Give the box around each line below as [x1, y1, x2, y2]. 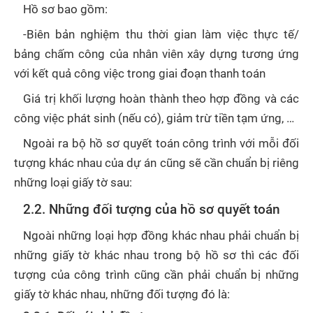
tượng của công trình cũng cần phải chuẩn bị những [14, 268, 299, 282]
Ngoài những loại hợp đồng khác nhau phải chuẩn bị [23, 228, 299, 242]
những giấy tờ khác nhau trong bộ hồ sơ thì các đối [14, 248, 299, 262]
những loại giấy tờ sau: [14, 175, 132, 189]
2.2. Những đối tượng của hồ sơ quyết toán [23, 201, 281, 217]
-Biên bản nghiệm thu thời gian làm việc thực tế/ [23, 27, 299, 41]
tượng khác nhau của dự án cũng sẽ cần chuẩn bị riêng [14, 156, 299, 170]
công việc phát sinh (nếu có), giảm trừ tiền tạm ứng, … [14, 111, 294, 125]
